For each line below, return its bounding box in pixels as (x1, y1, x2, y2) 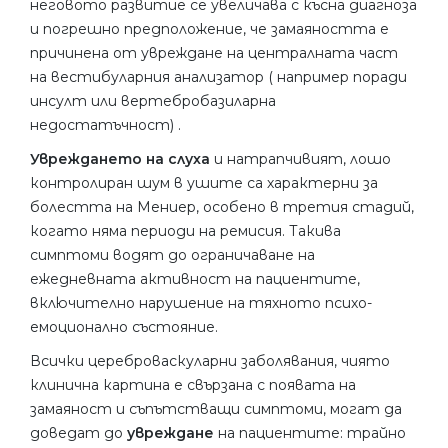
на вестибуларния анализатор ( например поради (30, 67, 407, 86)
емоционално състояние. (30, 317, 218, 336)
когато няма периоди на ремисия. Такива (30, 221, 341, 240)
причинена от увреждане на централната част (30, 43, 398, 62)
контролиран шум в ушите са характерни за (30, 173, 378, 192)
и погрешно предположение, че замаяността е (30, 19, 389, 38)
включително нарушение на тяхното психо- (30, 293, 372, 312)
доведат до (30, 423, 127, 442)
